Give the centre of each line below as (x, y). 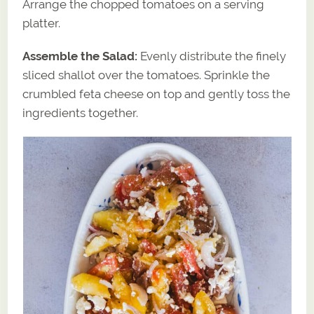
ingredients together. (81, 113)
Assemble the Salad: (80, 56)
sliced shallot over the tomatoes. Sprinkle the (146, 75)
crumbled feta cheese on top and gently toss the (157, 94)
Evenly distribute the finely (212, 56)
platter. (42, 23)
